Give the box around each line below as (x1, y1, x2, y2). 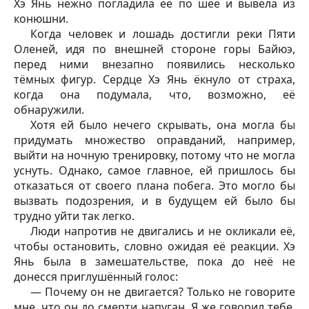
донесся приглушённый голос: (14, 268, 178, 284)
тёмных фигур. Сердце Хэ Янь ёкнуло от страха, (14, 71, 295, 87)
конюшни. (14, 10, 68, 26)
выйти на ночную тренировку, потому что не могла (14, 147, 295, 163)
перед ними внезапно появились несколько (14, 56, 295, 72)
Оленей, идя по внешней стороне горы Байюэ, (14, 41, 295, 57)
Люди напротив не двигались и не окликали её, (30, 223, 295, 239)
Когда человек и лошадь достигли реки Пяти (30, 26, 295, 41)
